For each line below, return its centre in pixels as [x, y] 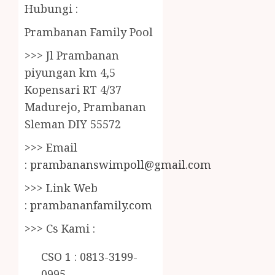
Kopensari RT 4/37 [73, 90]
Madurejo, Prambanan [85, 107]
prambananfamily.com [91, 205]
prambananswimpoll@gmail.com [121, 165]
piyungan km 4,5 [70, 73]
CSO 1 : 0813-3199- [89, 257]
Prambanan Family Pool [89, 32]
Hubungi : [51, 9]
